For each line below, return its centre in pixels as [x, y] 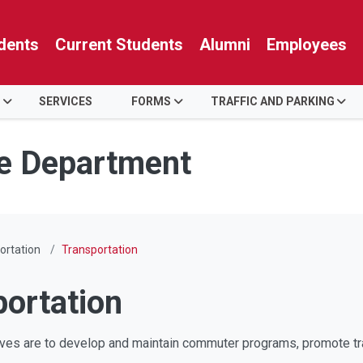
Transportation [99, 250]
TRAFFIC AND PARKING [272, 101]
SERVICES [66, 101]
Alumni [225, 45]
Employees [307, 45]
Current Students [119, 45]
